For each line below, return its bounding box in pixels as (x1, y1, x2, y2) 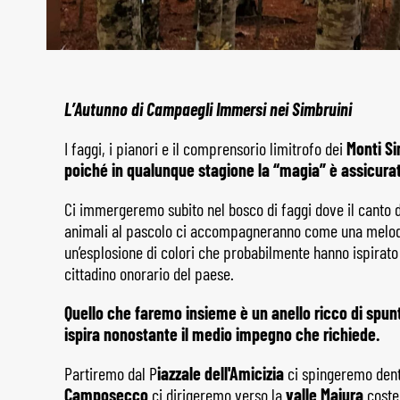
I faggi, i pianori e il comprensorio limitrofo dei (64, 137, 346, 159)
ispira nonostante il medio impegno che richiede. (64, 322, 390, 345)
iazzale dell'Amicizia (157, 362, 284, 384)
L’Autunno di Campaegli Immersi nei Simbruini (64, 97, 352, 120)
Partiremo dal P (64, 362, 157, 384)
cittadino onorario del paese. (64, 262, 234, 284)
